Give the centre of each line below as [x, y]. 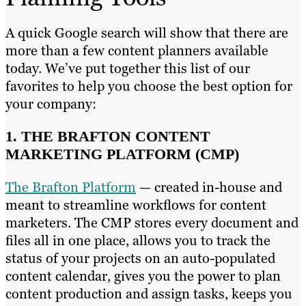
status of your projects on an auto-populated [140, 258]
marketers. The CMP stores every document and [152, 222]
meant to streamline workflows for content [136, 205]
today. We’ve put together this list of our [128, 68]
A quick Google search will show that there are [147, 32]
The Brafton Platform [71, 187]
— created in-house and [209, 187]
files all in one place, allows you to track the [138, 240]
